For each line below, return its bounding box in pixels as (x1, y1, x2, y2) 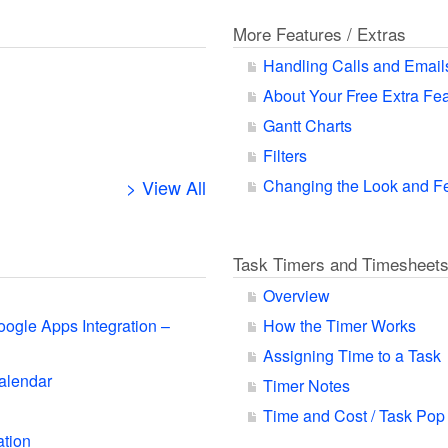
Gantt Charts (262, 114, 352, 137)
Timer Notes (262, 374, 350, 397)
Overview (262, 284, 330, 307)
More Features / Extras (232, 21, 406, 46)
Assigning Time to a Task (262, 344, 441, 367)
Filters (262, 144, 307, 167)
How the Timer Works (262, 314, 416, 337)
